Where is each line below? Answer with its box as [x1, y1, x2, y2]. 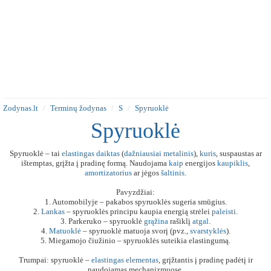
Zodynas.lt [3, 103, 38, 113]
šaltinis [161, 168, 184, 177]
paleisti [212, 207, 236, 216]
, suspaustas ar [215, 149, 262, 158]
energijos [183, 158, 217, 168]
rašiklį [168, 217, 192, 226]
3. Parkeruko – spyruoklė [60, 217, 144, 226]
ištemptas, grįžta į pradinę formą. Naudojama [21, 158, 169, 168]
